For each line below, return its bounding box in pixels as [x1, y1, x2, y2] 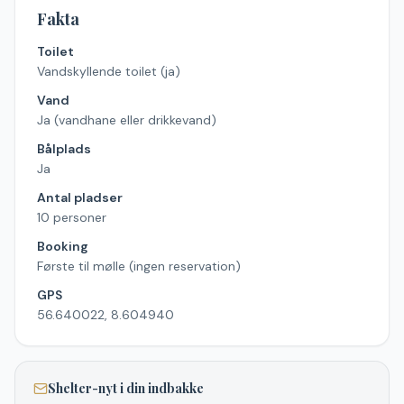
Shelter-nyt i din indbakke [48, 380, 204, 397]
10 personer [37, 209, 106, 225]
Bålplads [37, 141, 91, 157]
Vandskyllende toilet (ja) [37, 63, 180, 79]
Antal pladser [37, 189, 123, 206]
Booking [37, 238, 88, 254]
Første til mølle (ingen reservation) [37, 258, 241, 274]
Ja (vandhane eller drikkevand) [37, 112, 216, 128]
